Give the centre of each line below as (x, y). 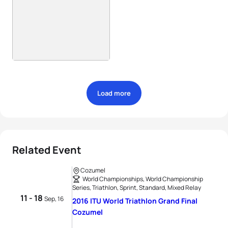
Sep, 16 (54, 198)
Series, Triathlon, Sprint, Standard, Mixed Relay (137, 188)
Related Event (47, 150)
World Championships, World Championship (143, 179)
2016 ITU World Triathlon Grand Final (135, 201)
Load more (114, 93)
